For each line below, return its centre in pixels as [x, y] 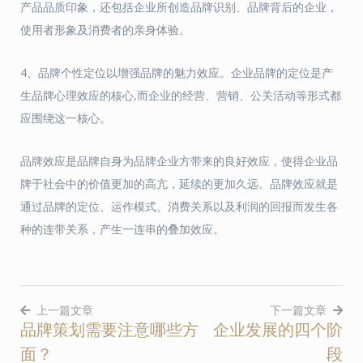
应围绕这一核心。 [66, 118]
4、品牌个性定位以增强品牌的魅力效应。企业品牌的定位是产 [177, 73]
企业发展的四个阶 [278, 329]
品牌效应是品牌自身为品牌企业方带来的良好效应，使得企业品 [179, 161]
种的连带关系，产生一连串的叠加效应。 [122, 229]
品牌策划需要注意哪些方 [109, 329]
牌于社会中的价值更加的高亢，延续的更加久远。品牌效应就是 [179, 184]
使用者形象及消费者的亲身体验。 [105, 30]
